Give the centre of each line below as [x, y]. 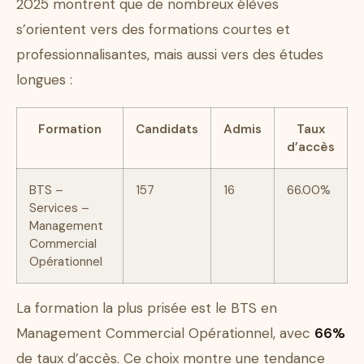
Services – [59, 208]
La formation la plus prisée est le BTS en [147, 308]
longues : [44, 80]
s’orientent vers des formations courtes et [153, 30]
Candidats [167, 130]
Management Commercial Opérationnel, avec [165, 334]
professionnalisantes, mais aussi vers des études [170, 55]
